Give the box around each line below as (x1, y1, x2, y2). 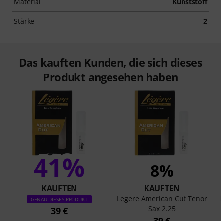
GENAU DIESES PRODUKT (31, 196, 88, 203)
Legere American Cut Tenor (116, 194, 207, 204)
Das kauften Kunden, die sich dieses (19, 55, 202, 70)
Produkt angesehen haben (43, 70, 178, 85)
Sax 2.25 (148, 204, 176, 214)
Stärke (14, 16, 35, 26)
